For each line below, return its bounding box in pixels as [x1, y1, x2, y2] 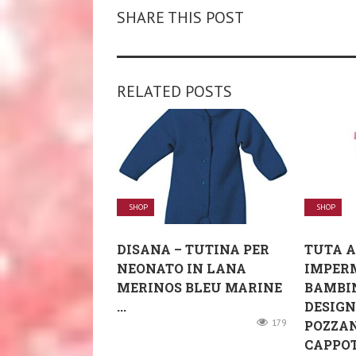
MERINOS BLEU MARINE [117, 278, 282, 296]
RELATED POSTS [117, 80, 232, 102]
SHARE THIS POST [117, 6, 244, 28]
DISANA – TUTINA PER [117, 240, 269, 257]
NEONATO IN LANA [117, 259, 246, 277]
